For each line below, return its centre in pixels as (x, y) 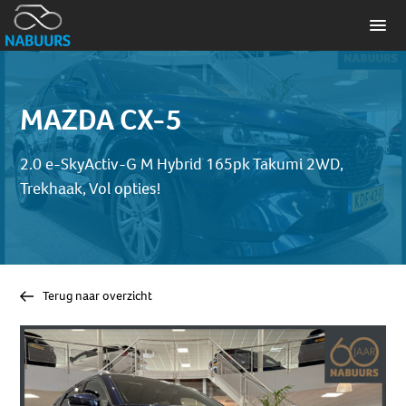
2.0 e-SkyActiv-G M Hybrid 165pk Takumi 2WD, (182, 164)
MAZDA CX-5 (101, 120)
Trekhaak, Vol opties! (91, 188)
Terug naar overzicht (98, 296)
